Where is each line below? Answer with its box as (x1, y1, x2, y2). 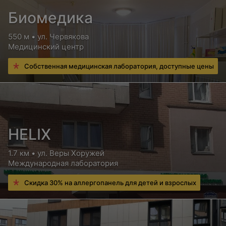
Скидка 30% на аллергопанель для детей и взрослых (24, 179, 196, 187)
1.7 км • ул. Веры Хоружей (8, 148, 104, 158)
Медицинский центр (8, 42, 84, 51)
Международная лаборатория (8, 158, 118, 168)
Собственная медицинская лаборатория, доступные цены (24, 62, 214, 70)
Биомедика (8, 9, 93, 27)
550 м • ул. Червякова (8, 32, 89, 41)
